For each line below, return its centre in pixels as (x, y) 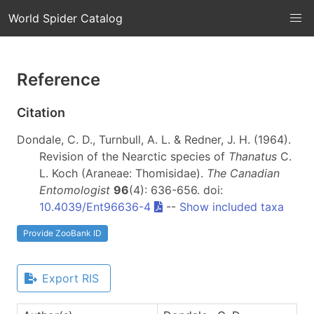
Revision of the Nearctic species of (134, 156)
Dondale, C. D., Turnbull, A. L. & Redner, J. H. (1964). (154, 139)
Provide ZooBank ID (62, 233)
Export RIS (70, 278)
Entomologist (75, 190)
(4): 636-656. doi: (176, 190)
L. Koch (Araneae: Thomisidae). (123, 173)
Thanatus (253, 156)
